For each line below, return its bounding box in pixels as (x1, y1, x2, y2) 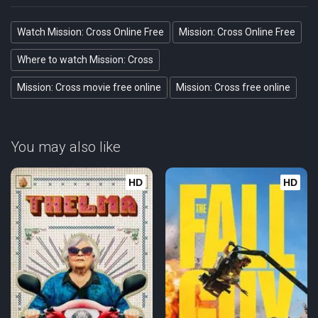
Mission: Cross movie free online (17, 82, 161, 93)
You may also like (11, 138, 121, 155)
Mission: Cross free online (176, 82, 290, 93)
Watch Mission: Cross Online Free (17, 26, 164, 38)
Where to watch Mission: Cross (17, 54, 153, 65)
